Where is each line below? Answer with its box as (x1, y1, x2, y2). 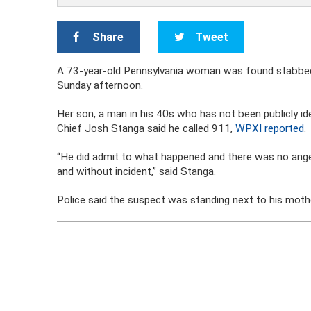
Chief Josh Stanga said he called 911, (57, 122, 236, 135)
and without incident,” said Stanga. (57, 165, 217, 178)
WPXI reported (235, 122, 305, 135)
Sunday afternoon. (57, 79, 144, 92)
